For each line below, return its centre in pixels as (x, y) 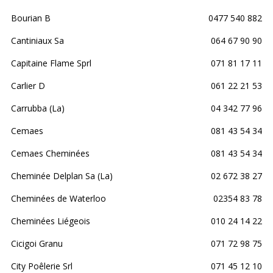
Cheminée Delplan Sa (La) (62, 175)
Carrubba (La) (38, 108)
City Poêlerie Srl (42, 266)
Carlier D (28, 85)
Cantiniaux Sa (37, 40)
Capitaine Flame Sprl (51, 63)
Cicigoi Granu (37, 243)
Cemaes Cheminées (50, 153)
